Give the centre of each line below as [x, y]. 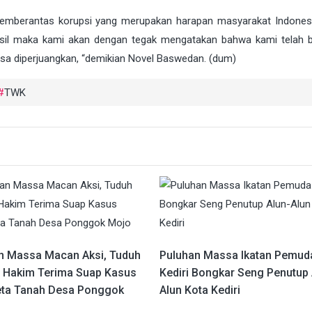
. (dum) [220, 59]
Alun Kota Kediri [200, 290]
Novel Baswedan [166, 59]
